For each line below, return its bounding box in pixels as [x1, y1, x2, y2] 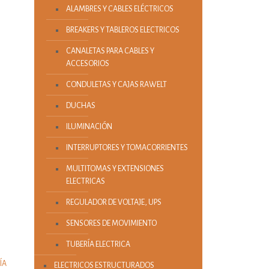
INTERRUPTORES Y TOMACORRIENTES [65, 144, 188, 152]
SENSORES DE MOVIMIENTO [65, 219, 157, 228]
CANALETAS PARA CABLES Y [65, 47, 154, 55]
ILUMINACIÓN [65, 122, 112, 131]
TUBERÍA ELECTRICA [65, 240, 130, 249]
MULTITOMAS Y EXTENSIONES [65, 165, 164, 173]
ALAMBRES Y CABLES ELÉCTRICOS [65, 5, 174, 13]
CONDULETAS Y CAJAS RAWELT [65, 80, 167, 89]
